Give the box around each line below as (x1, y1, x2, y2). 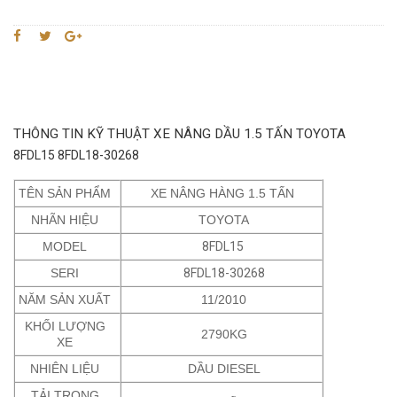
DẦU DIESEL (187, 361, 261, 376)
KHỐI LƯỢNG (24, 318, 105, 333)
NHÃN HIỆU (31, 212, 99, 227)
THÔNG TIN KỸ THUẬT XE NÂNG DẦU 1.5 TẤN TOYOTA (13, 125, 346, 142)
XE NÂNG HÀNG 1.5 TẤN (150, 185, 298, 200)
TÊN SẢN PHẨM (19, 185, 112, 200)
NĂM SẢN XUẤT (19, 292, 112, 307)
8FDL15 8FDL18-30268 (13, 147, 139, 162)
